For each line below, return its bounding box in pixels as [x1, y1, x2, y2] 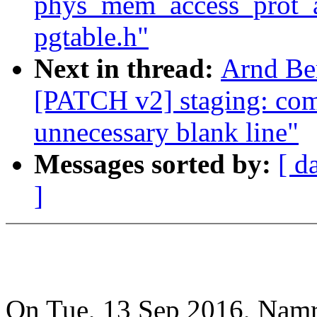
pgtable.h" [34, 21, 149, 52]
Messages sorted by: [34, 149, 278, 180]
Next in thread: [34, 53, 221, 84]
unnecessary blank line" [34, 117, 299, 148]
